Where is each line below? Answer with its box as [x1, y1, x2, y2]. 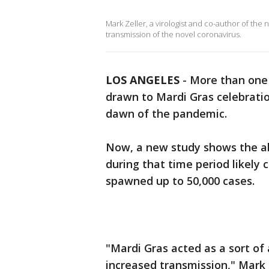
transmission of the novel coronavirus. [106, 29, 241, 40]
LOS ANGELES [106, 73, 180, 87]
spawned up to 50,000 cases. [106, 174, 255, 188]
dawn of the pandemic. [106, 106, 227, 121]
